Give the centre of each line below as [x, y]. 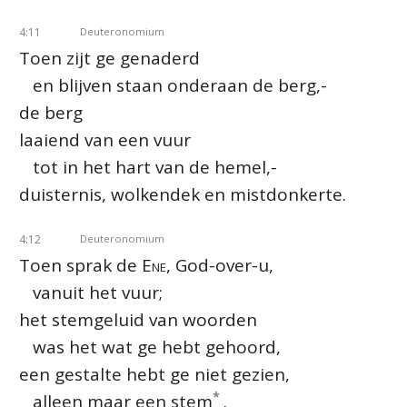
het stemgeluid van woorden [138, 320]
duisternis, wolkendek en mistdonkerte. [183, 194]
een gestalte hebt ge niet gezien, [154, 374]
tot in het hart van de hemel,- [148, 167]
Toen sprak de [80, 265]
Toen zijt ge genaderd [109, 58]
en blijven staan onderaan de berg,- [173, 85]
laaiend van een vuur [105, 140]
